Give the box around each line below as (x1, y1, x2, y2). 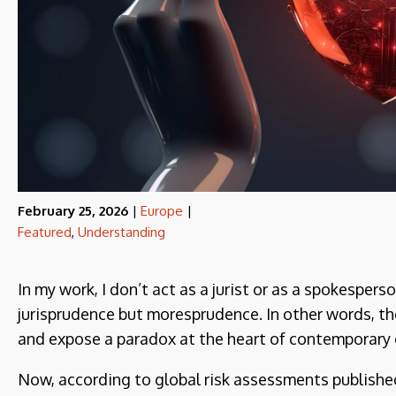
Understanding (78, 224, 165, 240)
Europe (141, 202, 183, 219)
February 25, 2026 (18, 202, 128, 219)
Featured (18, 224, 72, 240)
